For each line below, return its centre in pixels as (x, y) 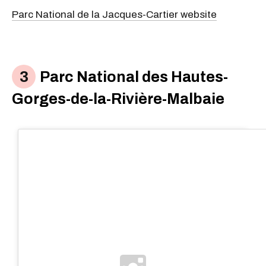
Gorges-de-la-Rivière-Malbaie (118, 99)
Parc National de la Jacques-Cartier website (114, 14)
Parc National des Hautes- (132, 77)
